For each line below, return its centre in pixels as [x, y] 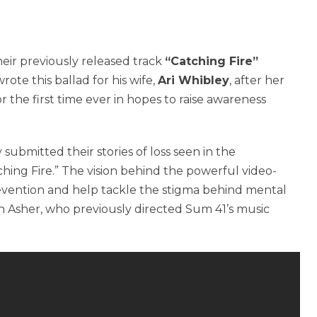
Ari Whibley [194, 80]
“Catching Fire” [212, 61]
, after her [257, 80]
